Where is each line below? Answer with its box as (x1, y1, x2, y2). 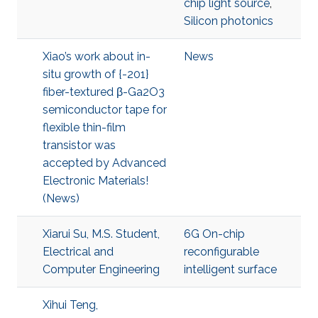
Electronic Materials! (43, 174, 148, 187)
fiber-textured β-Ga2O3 (43, 85, 165, 99)
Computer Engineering (43, 263, 160, 276)
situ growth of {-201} (43, 67, 148, 81)
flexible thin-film (43, 121, 126, 134)
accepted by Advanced (43, 156, 166, 170)
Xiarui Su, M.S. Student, (43, 227, 160, 241)
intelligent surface (184, 263, 277, 276)
